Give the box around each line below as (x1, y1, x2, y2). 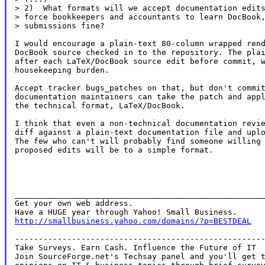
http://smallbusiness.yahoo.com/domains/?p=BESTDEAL (14, 216, 251, 225)
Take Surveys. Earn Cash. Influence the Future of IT (14, 243, 256, 252)
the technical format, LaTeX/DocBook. (14, 101, 185, 110)
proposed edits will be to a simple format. (14, 145, 214, 154)
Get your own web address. (14, 198, 133, 208)
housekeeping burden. (14, 65, 109, 75)
